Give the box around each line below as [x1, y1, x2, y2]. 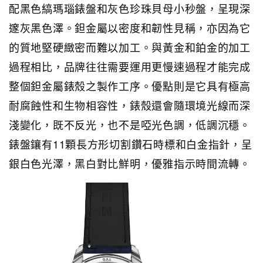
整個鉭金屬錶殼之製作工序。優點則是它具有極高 [9, 78, 251, 93]
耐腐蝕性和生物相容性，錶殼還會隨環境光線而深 [9, 97, 251, 113]
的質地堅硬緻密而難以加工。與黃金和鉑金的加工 [9, 39, 251, 55]
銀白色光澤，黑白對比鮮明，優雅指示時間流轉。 [9, 156, 251, 171]
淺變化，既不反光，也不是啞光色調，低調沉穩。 [9, 117, 251, 132]
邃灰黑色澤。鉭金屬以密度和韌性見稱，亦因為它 [9, 20, 251, 35]
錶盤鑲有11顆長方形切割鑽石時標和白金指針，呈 [9, 136, 252, 151]
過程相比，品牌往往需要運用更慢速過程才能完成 [9, 59, 251, 74]
